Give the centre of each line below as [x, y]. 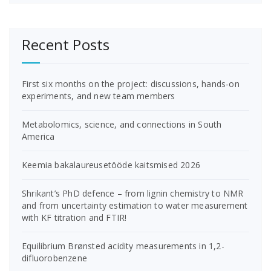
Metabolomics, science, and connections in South [122, 125]
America [38, 137]
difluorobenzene [54, 258]
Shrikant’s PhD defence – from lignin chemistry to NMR [133, 194]
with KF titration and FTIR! [74, 218]
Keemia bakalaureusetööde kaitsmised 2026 [111, 165]
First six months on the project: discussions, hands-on [131, 84]
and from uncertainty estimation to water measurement [135, 206]
